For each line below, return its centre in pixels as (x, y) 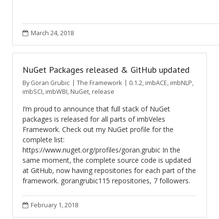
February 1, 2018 (55, 205)
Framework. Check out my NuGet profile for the (98, 129)
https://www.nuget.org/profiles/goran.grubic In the (101, 150)
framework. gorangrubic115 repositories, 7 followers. (106, 181)
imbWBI (56, 92)
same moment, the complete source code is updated (107, 160)
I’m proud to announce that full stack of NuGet (96, 109)
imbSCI (33, 92)
